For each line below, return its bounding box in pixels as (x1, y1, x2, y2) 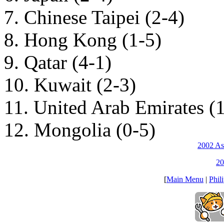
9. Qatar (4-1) (4, 51, 111, 73)
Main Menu (166, 175, 203, 184)
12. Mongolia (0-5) (4, 119, 155, 141)
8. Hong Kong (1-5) (4, 29, 161, 51)
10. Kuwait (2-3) (4, 74, 136, 96)
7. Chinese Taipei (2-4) (4, 6, 184, 28)
